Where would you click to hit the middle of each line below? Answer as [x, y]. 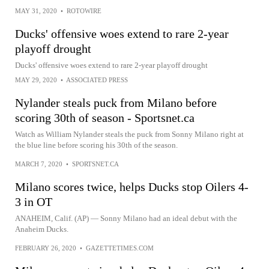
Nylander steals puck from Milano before [116, 103]
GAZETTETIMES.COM [120, 248]
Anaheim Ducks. [42, 229]
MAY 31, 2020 [36, 11]
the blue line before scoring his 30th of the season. [96, 145]
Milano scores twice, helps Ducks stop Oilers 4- [132, 187]
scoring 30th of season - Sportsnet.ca [105, 118]
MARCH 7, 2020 [39, 164]
